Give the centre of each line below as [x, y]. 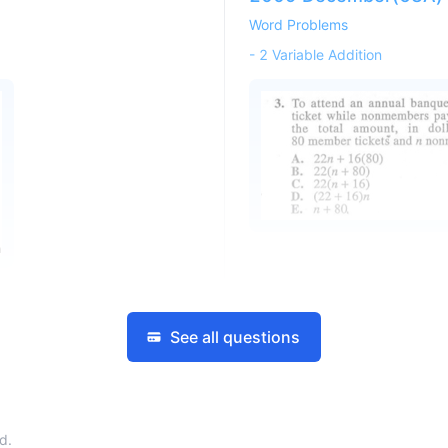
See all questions [235, 337]
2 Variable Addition [320, 54]
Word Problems [298, 24]
